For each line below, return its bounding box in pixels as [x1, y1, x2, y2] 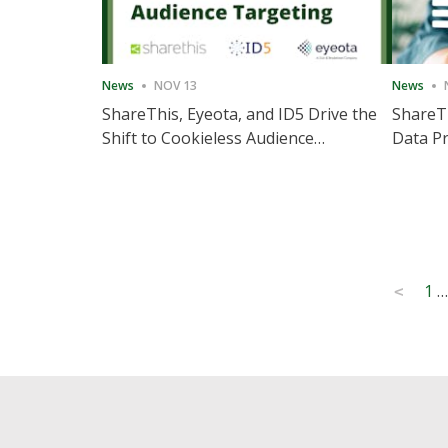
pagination [117, 307, 291, 357]
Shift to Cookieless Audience [102, 127, 314, 149]
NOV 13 [154, 77, 197, 94]
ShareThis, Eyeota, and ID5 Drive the [102, 103, 377, 125]
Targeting [102, 151, 178, 173]
